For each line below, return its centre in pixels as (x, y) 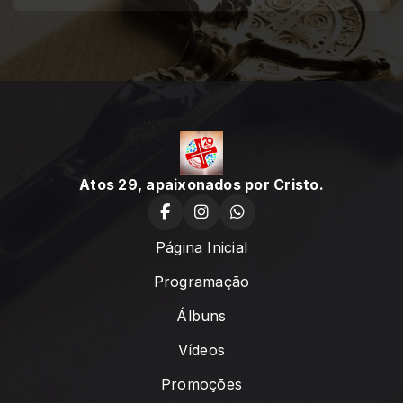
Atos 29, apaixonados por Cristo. (201, 184)
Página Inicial (201, 247)
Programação (201, 282)
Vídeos (201, 350)
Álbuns (201, 316)
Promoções (201, 384)
